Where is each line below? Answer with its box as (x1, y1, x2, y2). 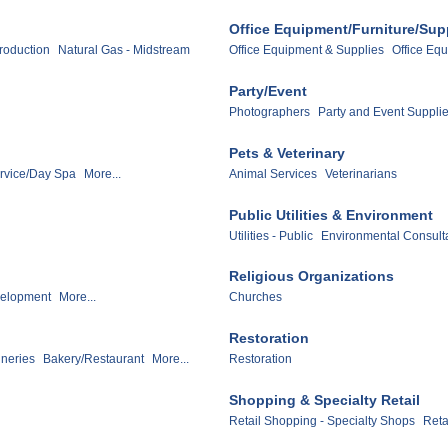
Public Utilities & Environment (229, 206, 433, 223)
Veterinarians (325, 166, 397, 181)
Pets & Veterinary (229, 144, 345, 161)
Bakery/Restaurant (43, 352, 144, 367)
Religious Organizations (229, 268, 394, 285)
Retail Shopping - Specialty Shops (229, 414, 415, 429)
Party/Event (229, 82, 307, 99)
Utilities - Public (229, 228, 313, 243)
